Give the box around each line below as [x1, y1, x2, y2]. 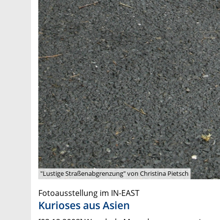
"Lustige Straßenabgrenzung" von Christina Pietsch [40, 169, 189, 178]
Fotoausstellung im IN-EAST [38, 187, 139, 198]
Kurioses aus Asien [38, 198, 130, 212]
